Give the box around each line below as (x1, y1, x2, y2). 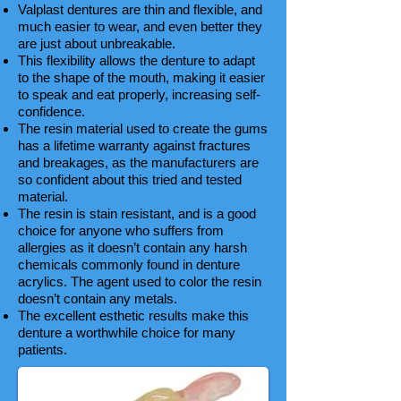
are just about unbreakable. (18, 36, 175, 51)
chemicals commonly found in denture (18, 257, 240, 272)
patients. (18, 342, 67, 357)
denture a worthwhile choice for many (18, 325, 235, 340)
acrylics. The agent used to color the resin (18, 274, 261, 289)
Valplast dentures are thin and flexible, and (18, 2, 262, 17)
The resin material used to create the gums (18, 121, 268, 136)
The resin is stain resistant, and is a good (18, 206, 256, 221)
